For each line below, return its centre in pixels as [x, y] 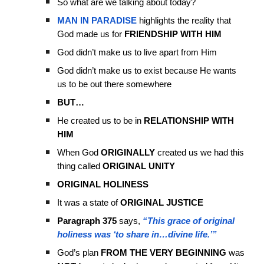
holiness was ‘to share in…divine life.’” [137, 235]
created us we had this [200, 153]
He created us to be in [100, 121]
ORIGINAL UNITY [138, 166]
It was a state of [89, 203]
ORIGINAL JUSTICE [162, 203]
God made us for [91, 34]
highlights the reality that [184, 21]
